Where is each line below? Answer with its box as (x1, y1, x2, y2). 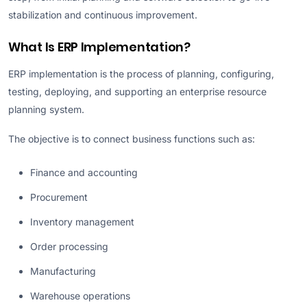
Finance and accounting (30, 167, 138, 178)
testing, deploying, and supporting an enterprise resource (8, 85, 267, 97)
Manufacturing (30, 265, 96, 277)
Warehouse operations (30, 290, 130, 302)
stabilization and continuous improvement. (8, 8, 197, 21)
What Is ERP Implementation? (8, 38, 191, 56)
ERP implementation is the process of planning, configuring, (8, 67, 274, 79)
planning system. (8, 103, 84, 115)
